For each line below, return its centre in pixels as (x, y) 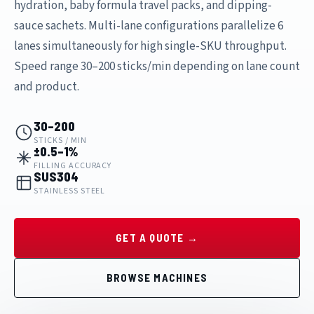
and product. (47, 87)
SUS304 (56, 176)
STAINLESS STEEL (70, 191)
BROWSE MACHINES (157, 277)
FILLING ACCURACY (73, 165)
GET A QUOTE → (157, 237)
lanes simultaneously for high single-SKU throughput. (150, 46)
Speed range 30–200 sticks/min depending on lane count (157, 66)
